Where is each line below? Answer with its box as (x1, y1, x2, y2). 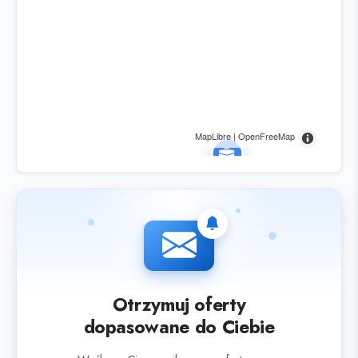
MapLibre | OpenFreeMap (195, 129, 295, 143)
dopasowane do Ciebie (83, 313, 275, 341)
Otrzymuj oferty (112, 291, 246, 319)
